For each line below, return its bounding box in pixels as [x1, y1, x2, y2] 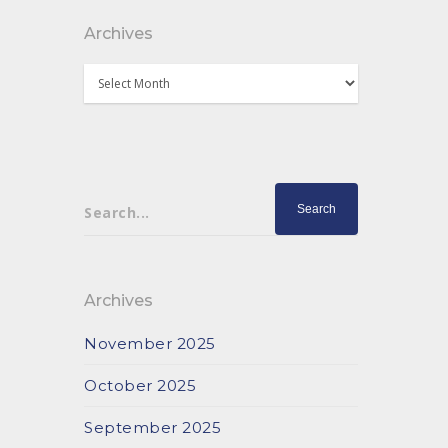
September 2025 [84, 418, 222, 437]
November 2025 [84, 334, 216, 353]
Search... [84, 202, 150, 221]
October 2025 [84, 376, 197, 395]
